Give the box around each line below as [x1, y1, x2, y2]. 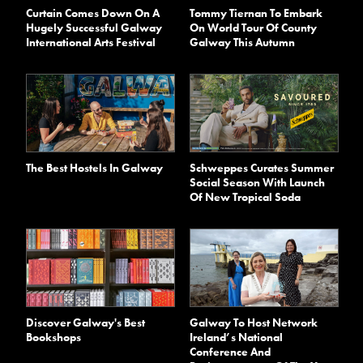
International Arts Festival [26, 35, 156, 50]
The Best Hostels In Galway [26, 160, 164, 176]
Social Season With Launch [190, 175, 325, 190]
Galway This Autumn [190, 35, 295, 50]
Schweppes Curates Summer [190, 160, 334, 176]
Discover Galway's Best [26, 315, 146, 331]
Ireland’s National [190, 330, 283, 345]
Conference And [190, 344, 271, 360]
